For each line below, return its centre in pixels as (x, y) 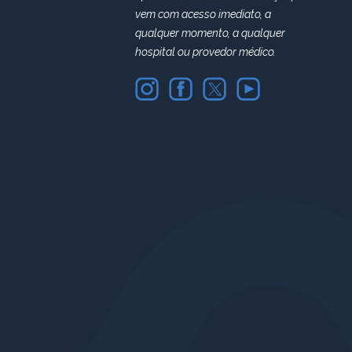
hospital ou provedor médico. (205, 52)
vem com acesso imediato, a (203, 15)
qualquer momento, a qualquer (210, 33)
